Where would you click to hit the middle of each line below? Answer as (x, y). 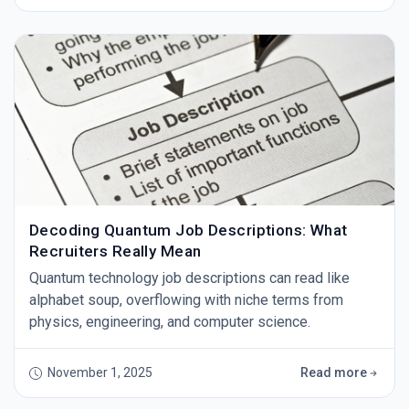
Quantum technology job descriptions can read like (189, 278)
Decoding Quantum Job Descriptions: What (189, 231)
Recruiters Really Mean (115, 252)
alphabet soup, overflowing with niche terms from (186, 300)
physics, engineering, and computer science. (170, 322)
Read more (334, 373)
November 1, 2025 (97, 373)
